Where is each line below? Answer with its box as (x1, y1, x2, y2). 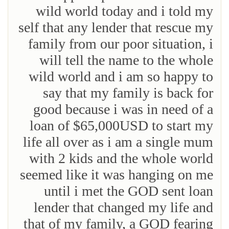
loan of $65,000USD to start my (30, 118, 213, 133)
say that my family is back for (43, 85, 213, 101)
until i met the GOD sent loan (44, 183, 213, 199)
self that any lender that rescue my (18, 19, 213, 35)
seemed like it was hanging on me (20, 167, 213, 182)
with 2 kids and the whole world (29, 150, 213, 166)
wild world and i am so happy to (29, 68, 213, 84)
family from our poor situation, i (28, 36, 213, 52)
